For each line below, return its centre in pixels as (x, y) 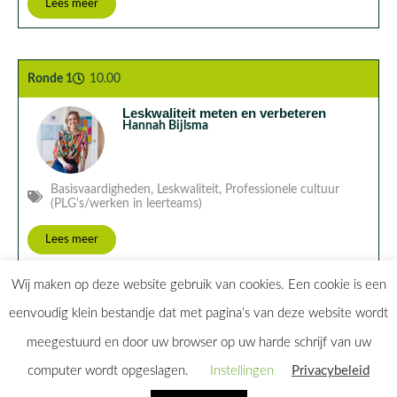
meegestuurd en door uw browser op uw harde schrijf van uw (198, 342)
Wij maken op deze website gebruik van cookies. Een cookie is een (198, 285)
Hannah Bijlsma (165, 125)
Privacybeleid (331, 371)
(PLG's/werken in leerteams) (126, 204)
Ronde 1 (50, 78)
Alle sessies (174, 380)
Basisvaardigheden (101, 190)
